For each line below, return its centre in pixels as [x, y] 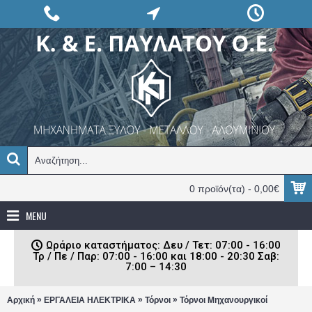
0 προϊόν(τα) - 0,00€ [234, 189]
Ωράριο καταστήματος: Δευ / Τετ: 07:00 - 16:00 [163, 245]
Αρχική [21, 300]
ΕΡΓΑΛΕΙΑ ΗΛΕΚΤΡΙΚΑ [90, 300]
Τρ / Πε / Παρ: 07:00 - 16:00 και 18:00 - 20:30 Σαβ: [156, 257]
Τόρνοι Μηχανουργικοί [224, 300]
